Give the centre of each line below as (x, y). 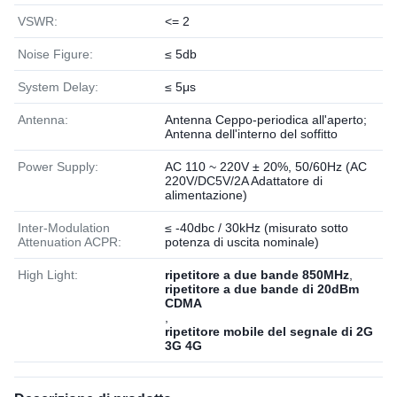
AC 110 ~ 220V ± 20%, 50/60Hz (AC (266, 167)
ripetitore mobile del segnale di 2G (269, 331)
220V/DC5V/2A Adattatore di (244, 181)
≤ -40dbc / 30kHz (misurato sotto (257, 228)
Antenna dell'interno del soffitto (251, 134)
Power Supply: (58, 167)
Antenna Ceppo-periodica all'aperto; (266, 120)
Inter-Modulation (64, 228)
